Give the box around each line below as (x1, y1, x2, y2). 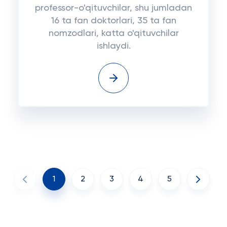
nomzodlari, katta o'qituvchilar (48, 29, 179, 38)
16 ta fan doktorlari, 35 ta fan (51, 16, 176, 25)
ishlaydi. (96, 42, 131, 51)
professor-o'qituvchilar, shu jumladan (35, 4, 192, 13)
